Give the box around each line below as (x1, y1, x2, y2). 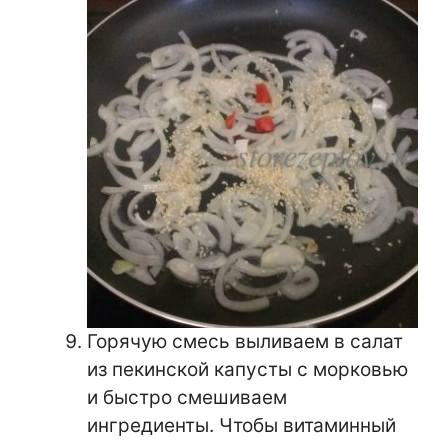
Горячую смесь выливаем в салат (87, 329, 403, 353)
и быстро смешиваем (87, 385, 287, 409)
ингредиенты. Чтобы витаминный (87, 413, 396, 437)
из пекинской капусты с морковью (87, 357, 408, 381)
